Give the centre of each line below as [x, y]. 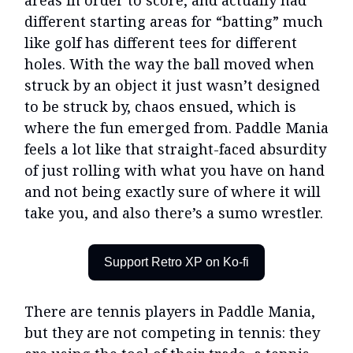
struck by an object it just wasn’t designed [172, 85]
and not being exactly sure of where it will [173, 192]
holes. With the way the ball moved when [169, 64]
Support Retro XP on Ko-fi [176, 262]
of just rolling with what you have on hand [175, 171]
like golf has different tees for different [161, 43]
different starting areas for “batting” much [174, 22]
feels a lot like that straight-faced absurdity [175, 149]
